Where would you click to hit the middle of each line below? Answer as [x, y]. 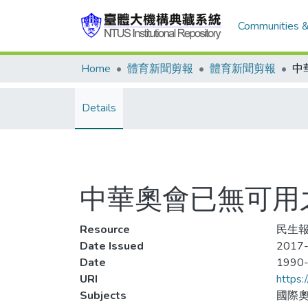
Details [99, 108]
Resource [105, 230]
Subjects [103, 296]
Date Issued [112, 246]
